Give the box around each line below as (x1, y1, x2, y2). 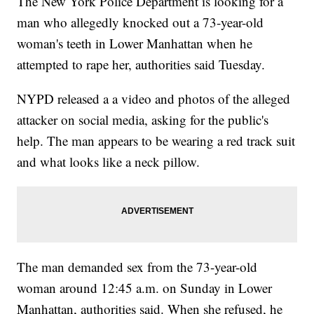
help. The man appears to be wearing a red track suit (17, 132, 296, 150)
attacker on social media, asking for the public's (17, 111, 269, 129)
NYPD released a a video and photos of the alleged (17, 90, 291, 108)
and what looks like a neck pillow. (17, 153, 200, 171)
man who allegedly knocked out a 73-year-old (17, 13, 264, 32)
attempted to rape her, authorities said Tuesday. (17, 55, 266, 74)
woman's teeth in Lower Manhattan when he (17, 34, 253, 53)
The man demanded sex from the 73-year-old (17, 258, 258, 276)
